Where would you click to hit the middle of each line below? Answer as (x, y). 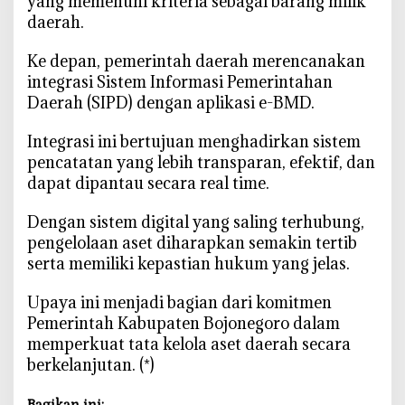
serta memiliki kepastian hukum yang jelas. (188, 263)
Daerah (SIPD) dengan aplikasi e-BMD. (171, 102)
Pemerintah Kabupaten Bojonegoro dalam (184, 323)
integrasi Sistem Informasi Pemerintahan (180, 81)
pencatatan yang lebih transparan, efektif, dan (201, 162)
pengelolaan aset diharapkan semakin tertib (192, 242)
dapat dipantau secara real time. (148, 183)
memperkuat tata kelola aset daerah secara (189, 344)
